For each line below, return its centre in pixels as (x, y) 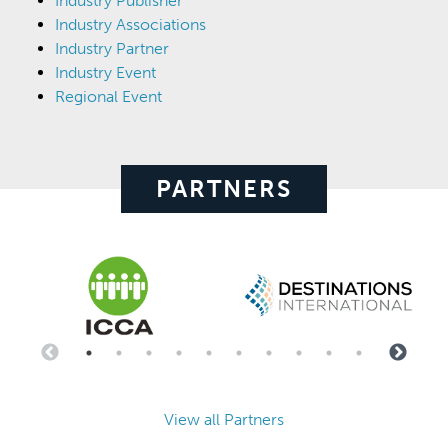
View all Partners (224, 419)
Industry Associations (130, 24)
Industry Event (105, 72)
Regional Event (108, 96)
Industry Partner (112, 48)
